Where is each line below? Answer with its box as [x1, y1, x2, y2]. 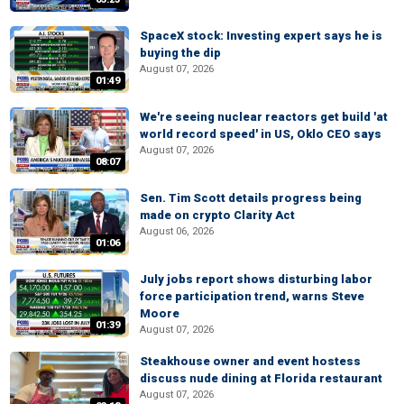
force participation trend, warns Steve [140, 289, 364, 304]
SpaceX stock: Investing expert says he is [140, 28, 382, 42]
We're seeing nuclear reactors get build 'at [140, 109, 388, 124]
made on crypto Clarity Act [140, 208, 295, 222]
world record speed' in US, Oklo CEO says [140, 126, 381, 141]
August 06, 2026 [140, 225, 214, 237]
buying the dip [140, 45, 221, 60]
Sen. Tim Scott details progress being [140, 191, 362, 205]
